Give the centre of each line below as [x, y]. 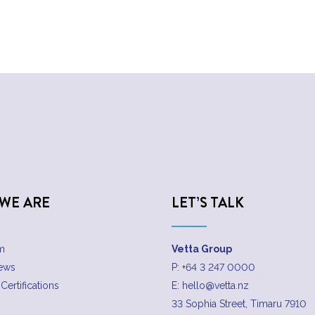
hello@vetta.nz [216, 286]
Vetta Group [202, 249]
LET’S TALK [208, 202]
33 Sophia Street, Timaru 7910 [239, 304]
